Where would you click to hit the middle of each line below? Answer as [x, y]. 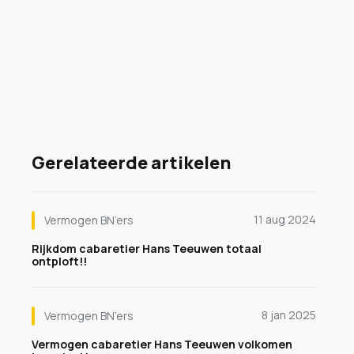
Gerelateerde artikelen [132, 163]
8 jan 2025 [289, 315]
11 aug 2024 [285, 219]
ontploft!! [59, 261]
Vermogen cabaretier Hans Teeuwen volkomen [162, 344]
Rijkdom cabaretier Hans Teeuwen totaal [147, 249]
